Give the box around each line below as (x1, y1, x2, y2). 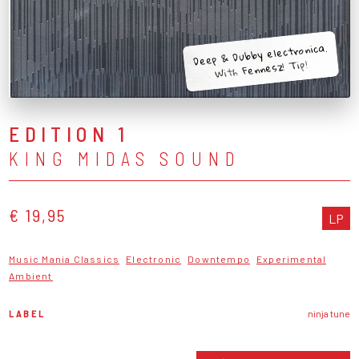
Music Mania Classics (9, 252, 120, 264)
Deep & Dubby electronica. (192, 38, 329, 71)
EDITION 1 (9, 120, 130, 146)
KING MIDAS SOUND (9, 147, 240, 169)
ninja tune (307, 307, 350, 319)
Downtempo (188, 252, 251, 264)
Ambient (9, 269, 53, 281)
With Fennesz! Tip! (214, 54, 309, 83)
